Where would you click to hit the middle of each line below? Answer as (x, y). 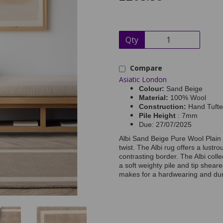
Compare (145, 68)
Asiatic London (143, 80)
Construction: (164, 107)
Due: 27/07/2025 (165, 125)
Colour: (153, 89)
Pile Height (157, 116)
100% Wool (188, 98)
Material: (155, 98)
